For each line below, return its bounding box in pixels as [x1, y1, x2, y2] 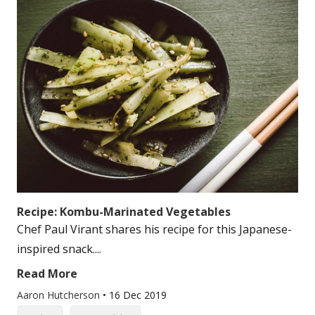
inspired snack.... [17, 241, 101, 257]
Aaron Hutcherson [17, 288, 103, 302]
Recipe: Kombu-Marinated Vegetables [17, 204, 231, 219]
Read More [17, 266, 77, 281]
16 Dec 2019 [109, 288, 167, 302]
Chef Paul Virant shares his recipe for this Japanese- [17, 221, 292, 237]
